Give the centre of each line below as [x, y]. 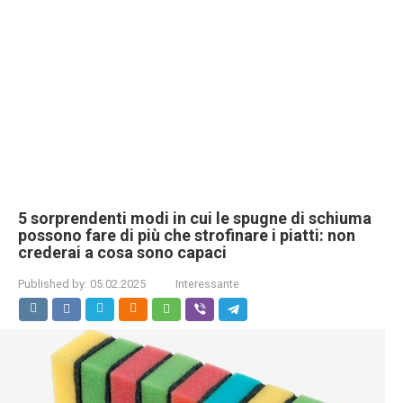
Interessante [207, 283]
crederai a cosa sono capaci [122, 252]
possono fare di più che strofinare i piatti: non [187, 235]
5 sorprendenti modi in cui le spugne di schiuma [195, 218]
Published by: [53, 283]
